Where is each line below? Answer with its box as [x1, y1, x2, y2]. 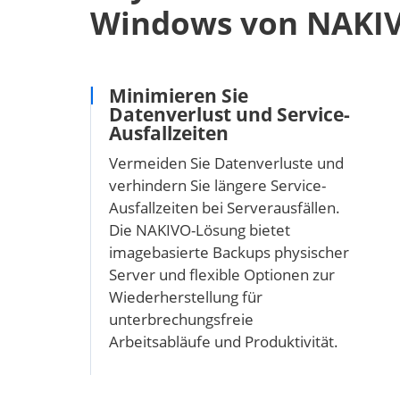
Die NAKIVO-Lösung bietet [108, 219, 290, 240]
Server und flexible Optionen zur [108, 263, 335, 285]
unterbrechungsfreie [108, 308, 254, 329]
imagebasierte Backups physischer [108, 241, 349, 262]
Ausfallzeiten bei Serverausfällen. [108, 196, 340, 218]
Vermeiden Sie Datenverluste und [108, 152, 344, 173]
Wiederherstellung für [108, 286, 262, 307]
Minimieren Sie [108, 82, 248, 108]
